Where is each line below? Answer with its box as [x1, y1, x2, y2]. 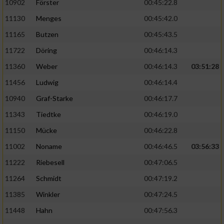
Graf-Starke [36, 94, 73, 103]
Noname [36, 142, 62, 151]
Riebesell [36, 158, 64, 167]
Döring [36, 46, 57, 55]
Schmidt [36, 174, 61, 183]
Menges [36, 14, 61, 23]
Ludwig [36, 78, 58, 87]
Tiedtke [36, 110, 61, 119]
